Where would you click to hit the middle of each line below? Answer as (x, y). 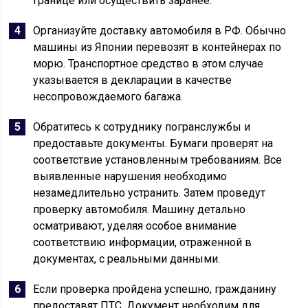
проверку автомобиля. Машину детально (140, 209)
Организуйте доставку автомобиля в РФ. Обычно (160, 31)
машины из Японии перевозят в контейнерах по (157, 47)
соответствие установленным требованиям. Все (158, 160)
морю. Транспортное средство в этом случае (148, 64)
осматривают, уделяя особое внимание (135, 226)
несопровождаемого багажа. (108, 97)
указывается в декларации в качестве (133, 80)
